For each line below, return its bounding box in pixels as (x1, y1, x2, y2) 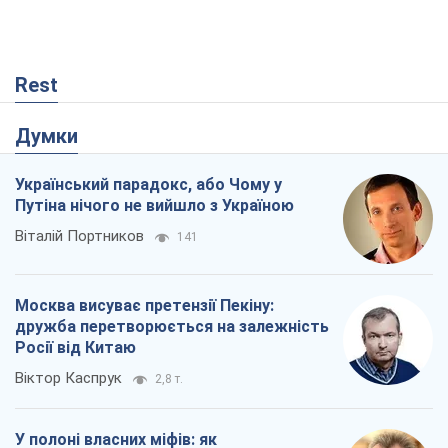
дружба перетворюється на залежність (15, 317, 329, 337)
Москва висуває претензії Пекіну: (15, 296, 274, 316)
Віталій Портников (15, 227, 144, 246)
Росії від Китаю (15, 338, 136, 358)
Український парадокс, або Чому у (15, 175, 282, 195)
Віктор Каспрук (15, 369, 122, 388)
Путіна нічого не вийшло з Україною (15, 196, 294, 216)
